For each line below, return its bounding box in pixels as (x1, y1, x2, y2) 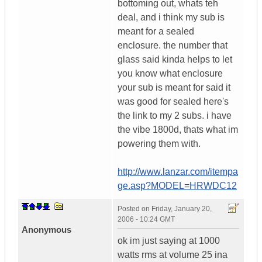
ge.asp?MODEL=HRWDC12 (118, 181, 237, 191)
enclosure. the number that (118, 40, 227, 51)
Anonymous (22, 225, 71, 235)
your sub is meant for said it (118, 82, 230, 93)
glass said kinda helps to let (118, 54, 232, 65)
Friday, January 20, (151, 205, 212, 213)
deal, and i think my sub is (118, 12, 225, 23)
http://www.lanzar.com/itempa (118, 167, 238, 177)
